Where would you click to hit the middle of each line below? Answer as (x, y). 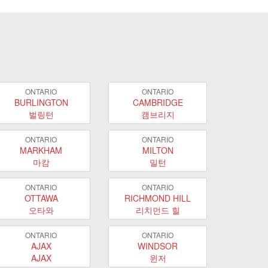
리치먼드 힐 (158, 210)
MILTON (158, 150)
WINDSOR (158, 246)
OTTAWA (41, 198)
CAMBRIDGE (158, 102)
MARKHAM (41, 150)
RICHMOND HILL (158, 198)
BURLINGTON (41, 102)
